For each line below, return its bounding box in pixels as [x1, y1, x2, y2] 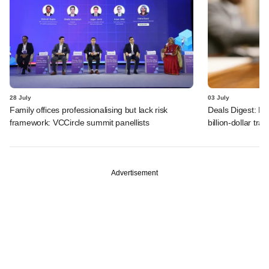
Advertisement [111, 168, 158, 177]
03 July [208, 94, 229, 101]
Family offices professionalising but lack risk [10, 104, 168, 115]
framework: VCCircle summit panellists [10, 117, 150, 127]
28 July [10, 94, 31, 101]
